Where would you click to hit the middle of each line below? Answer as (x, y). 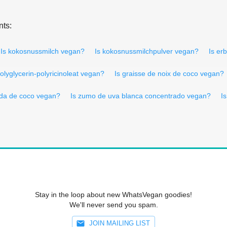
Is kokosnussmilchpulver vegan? (147, 51)
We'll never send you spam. (113, 204)
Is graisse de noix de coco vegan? (169, 73)
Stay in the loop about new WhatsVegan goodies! (113, 194)
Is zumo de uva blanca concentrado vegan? (141, 96)
